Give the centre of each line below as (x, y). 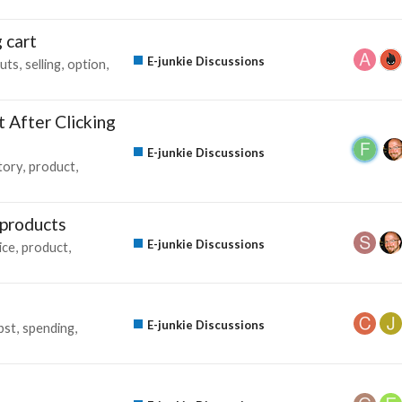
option (87, 64)
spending (48, 328)
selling (43, 64)
